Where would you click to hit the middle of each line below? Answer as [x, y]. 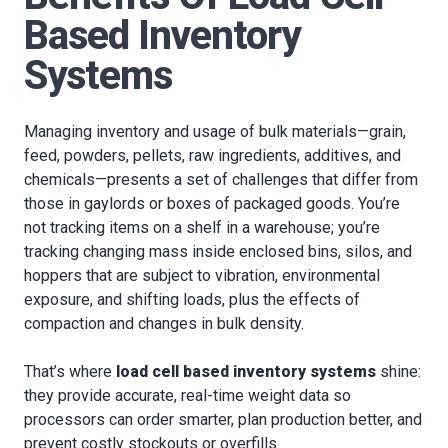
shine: [398, 371]
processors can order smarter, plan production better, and [223, 419]
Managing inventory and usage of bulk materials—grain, [215, 131]
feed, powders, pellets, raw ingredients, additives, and [212, 155]
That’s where [70, 371]
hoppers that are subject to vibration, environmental [202, 275]
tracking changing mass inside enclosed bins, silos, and [218, 251]
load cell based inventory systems [246, 371]
